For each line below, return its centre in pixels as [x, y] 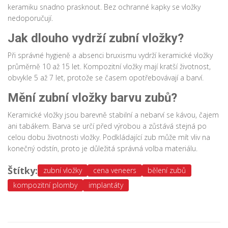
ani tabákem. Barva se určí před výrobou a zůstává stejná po [107, 126]
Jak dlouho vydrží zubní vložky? [96, 38]
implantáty [106, 185]
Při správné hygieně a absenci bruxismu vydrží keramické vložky [110, 55]
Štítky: [23, 171]
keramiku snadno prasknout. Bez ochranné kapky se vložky [104, 7]
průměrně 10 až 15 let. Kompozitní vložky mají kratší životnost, [109, 67]
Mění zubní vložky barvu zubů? [92, 98]
